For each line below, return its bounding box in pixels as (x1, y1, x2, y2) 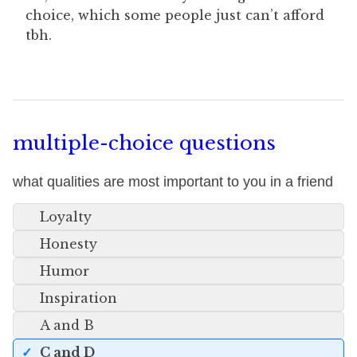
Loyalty (40, 209, 92, 225)
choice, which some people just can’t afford (25, 7, 324, 23)
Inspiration (40, 290, 117, 306)
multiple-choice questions (13, 131, 276, 155)
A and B (40, 317, 94, 333)
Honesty (40, 236, 97, 252)
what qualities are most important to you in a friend (13, 174, 333, 190)
